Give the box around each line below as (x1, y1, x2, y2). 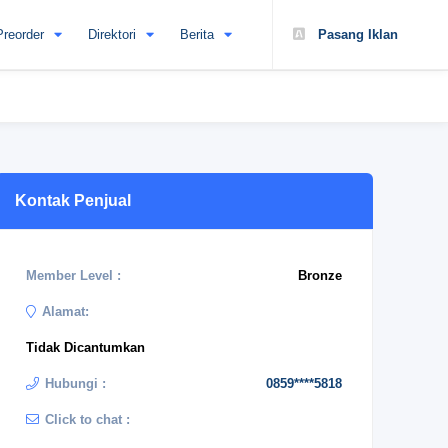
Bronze (298, 268, 342, 283)
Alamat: (42, 304, 89, 319)
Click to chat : (45, 412, 130, 427)
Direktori (88, 27, 136, 42)
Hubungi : (45, 376, 106, 391)
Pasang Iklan (314, 27, 398, 42)
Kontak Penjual (15, 192, 131, 209)
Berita (180, 27, 214, 42)
